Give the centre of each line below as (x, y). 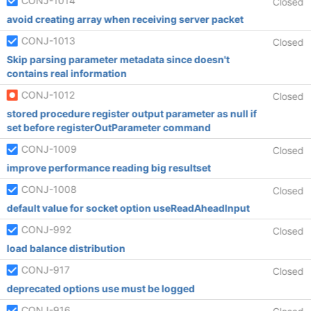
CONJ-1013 (48, 41)
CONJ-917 (45, 270)
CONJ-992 (46, 229)
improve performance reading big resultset (109, 168)
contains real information (67, 73)
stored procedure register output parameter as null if (132, 114)
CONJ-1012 (48, 95)
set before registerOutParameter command (109, 127)
